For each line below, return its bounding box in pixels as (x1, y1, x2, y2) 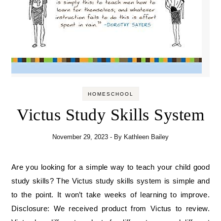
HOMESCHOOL (87, 91, 134, 97)
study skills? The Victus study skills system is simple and (11, 177, 210, 185)
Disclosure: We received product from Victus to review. (11, 204, 210, 213)
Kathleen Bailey (124, 133, 169, 141)
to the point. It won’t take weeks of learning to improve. (11, 190, 210, 199)
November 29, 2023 (52, 133, 108, 141)
